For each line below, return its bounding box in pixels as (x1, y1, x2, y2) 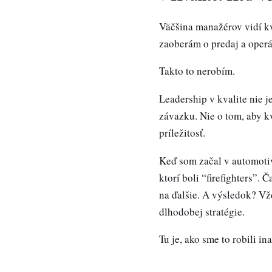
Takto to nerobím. (159, 64, 235, 78)
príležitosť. (159, 126, 205, 140)
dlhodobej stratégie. (159, 204, 245, 219)
